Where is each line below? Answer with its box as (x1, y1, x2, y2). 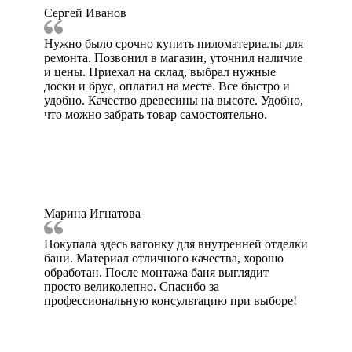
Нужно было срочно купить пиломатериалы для (44, 37, 303, 51)
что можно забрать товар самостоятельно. (44, 108, 267, 122)
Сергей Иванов (44, 6, 126, 20)
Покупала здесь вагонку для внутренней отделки (44, 237, 308, 251)
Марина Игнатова (44, 207, 141, 221)
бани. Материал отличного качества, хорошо (44, 251, 284, 266)
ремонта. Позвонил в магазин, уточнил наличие (44, 51, 302, 65)
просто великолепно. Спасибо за (44, 280, 219, 294)
